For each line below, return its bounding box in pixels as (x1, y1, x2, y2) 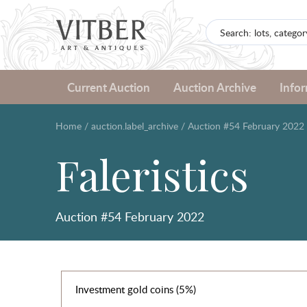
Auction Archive (173, 79, 256, 95)
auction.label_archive (90, 119, 178, 132)
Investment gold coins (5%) (75, 282, 196, 296)
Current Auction (66, 79, 150, 95)
